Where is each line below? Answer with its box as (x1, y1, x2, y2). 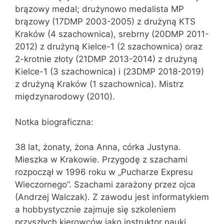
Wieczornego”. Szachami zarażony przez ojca (15, 179, 195, 190)
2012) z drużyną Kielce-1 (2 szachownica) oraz (15, 41, 202, 52)
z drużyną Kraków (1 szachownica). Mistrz (15, 79, 183, 89)
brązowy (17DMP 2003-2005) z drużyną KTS (15, 16, 195, 27)
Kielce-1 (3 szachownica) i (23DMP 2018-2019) (15, 66, 204, 77)
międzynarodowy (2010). (15, 91, 115, 102)
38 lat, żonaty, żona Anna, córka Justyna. (15, 142, 181, 152)
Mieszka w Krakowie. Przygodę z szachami (15, 154, 187, 165)
